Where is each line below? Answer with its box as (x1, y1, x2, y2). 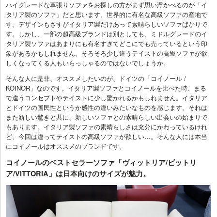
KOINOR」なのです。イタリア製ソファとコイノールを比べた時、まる (6, 83, 206, 93)
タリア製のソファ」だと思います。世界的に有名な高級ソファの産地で (6, 10, 207, 19)
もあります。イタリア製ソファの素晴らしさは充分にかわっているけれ (6, 122, 207, 132)
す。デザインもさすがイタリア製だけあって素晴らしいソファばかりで (6, 19, 207, 29)
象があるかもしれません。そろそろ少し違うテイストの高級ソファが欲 (6, 48, 207, 58)
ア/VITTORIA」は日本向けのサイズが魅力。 (6, 169, 150, 179)
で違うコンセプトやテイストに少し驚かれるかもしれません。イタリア (6, 93, 207, 103)
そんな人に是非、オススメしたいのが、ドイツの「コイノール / (6, 74, 186, 83)
